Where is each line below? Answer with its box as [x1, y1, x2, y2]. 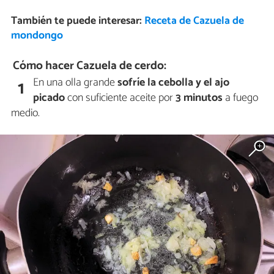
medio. [11, 104, 40, 123]
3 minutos [173, 89, 226, 108]
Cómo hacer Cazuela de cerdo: [13, 56, 167, 75]
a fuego [225, 89, 259, 108]
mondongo [10, 26, 63, 45]
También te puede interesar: [10, 12, 144, 30]
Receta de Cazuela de [144, 12, 244, 30]
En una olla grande [33, 73, 118, 92]
